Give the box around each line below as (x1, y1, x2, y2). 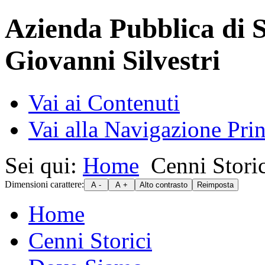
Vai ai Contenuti (28, 89, 180, 115)
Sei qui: (5, 152, 83, 178)
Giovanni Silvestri (5, 45, 220, 76)
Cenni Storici (28, 227, 152, 253)
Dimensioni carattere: (5, 179, 84, 189)
